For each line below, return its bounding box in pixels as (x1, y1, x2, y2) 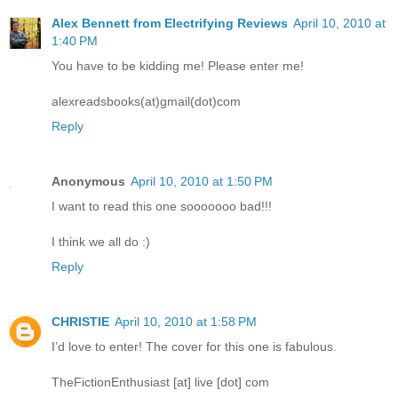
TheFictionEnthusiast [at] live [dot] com (52, 374, 269, 389)
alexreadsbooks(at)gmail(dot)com (52, 93, 241, 108)
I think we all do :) (52, 234, 150, 249)
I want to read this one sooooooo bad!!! (52, 198, 272, 213)
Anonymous (52, 173, 125, 188)
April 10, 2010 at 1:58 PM (115, 314, 257, 329)
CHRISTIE (52, 314, 109, 329)
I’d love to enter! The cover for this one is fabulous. (52, 338, 337, 354)
